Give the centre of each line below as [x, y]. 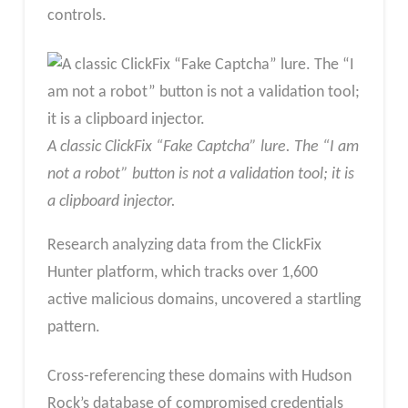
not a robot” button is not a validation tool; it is [200, 174]
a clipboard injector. [111, 201]
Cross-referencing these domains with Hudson [199, 376]
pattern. [73, 327]
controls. [76, 16]
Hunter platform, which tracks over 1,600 [182, 272]
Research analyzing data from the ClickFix [184, 245]
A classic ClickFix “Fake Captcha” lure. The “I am [203, 147]
